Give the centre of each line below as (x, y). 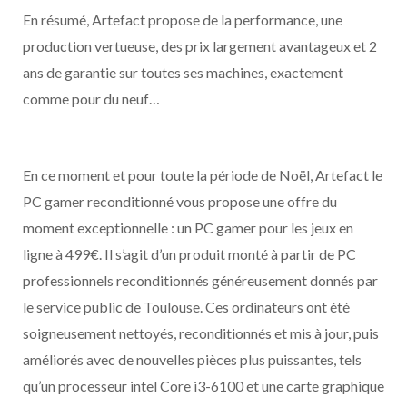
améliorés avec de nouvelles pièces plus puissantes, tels (192, 359)
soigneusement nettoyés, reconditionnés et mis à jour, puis (201, 333)
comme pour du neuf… (91, 99)
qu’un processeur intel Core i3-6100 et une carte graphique (203, 386)
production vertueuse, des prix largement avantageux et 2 (200, 46)
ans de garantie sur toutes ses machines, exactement (183, 72)
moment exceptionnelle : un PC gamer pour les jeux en (188, 228)
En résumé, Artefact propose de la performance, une (183, 20)
